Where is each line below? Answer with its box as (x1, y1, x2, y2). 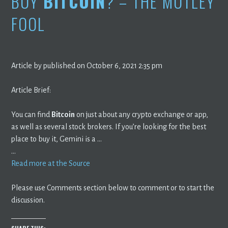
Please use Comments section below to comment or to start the (11, 183, 215, 192)
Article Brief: (11, 85, 51, 94)
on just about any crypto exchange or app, (75, 110, 209, 119)
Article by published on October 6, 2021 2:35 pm (11, 61, 163, 70)
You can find (11, 110, 52, 119)
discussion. (11, 195, 45, 204)
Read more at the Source (11, 159, 91, 167)
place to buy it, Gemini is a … (11, 134, 102, 143)
